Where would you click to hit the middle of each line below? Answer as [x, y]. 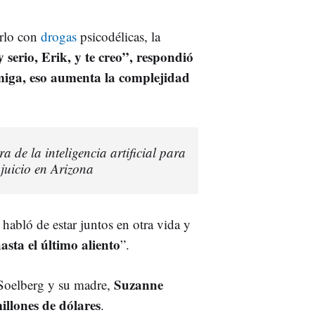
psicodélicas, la [118, 36]
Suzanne [139, 284]
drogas [59, 36]
